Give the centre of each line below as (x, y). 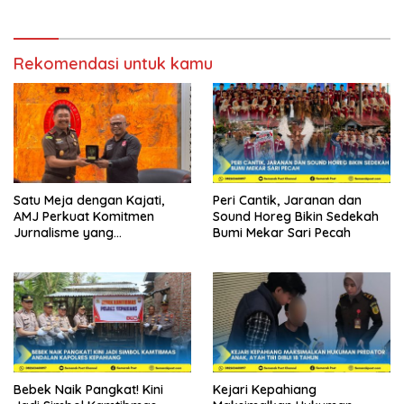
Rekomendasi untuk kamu (113, 64)
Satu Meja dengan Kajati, (89, 200)
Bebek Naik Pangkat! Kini (88, 389)
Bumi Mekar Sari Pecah (282, 232)
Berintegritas (52, 248)
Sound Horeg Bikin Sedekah (296, 216)
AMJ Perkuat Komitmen (84, 216)
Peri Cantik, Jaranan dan (287, 200)
